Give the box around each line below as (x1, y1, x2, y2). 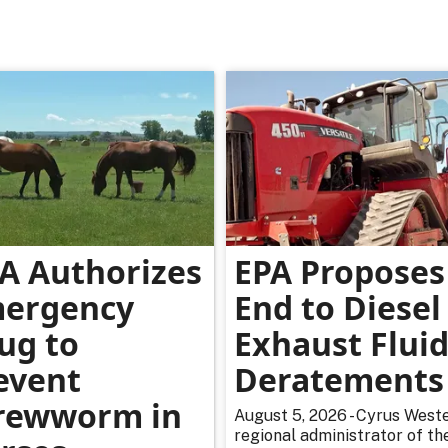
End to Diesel (234, 286, 441, 330)
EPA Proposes (234, 250, 445, 294)
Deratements (234, 358, 444, 402)
